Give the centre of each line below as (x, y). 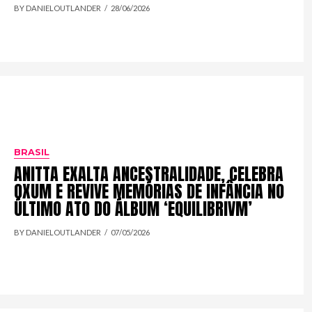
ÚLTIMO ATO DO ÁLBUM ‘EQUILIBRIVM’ (133, 209)
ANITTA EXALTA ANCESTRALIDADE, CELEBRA (149, 174)
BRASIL (32, 152)
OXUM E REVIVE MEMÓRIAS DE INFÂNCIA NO (149, 191)
